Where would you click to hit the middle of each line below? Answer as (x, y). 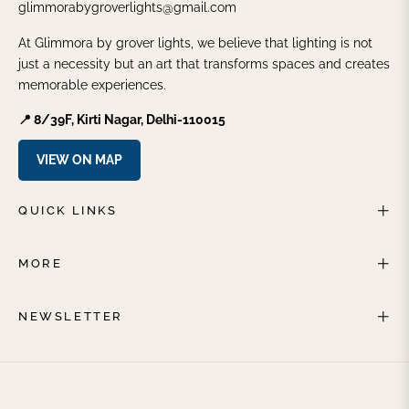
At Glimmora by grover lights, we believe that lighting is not (195, 43)
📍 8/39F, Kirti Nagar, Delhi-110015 (122, 120)
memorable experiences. (92, 85)
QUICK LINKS (68, 211)
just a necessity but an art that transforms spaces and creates (204, 64)
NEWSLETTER (71, 317)
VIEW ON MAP (79, 160)
